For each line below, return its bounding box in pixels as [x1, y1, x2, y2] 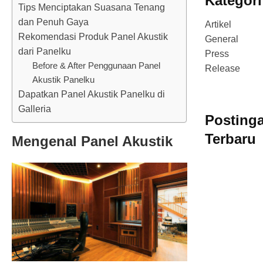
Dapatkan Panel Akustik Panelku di [18, 89, 165, 99]
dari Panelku [18, 46, 71, 56]
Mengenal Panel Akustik [12, 133, 173, 149]
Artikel [204, 19, 231, 29]
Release [204, 63, 240, 73]
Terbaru [204, 131, 256, 147]
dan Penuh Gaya [18, 16, 89, 27]
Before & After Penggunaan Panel [32, 60, 160, 70]
